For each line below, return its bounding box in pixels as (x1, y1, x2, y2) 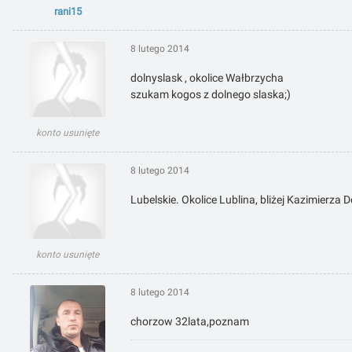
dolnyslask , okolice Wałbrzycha (130, 71, 284, 85)
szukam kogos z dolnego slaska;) (130, 88, 291, 101)
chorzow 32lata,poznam (130, 315, 249, 328)
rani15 (53, 5, 82, 18)
